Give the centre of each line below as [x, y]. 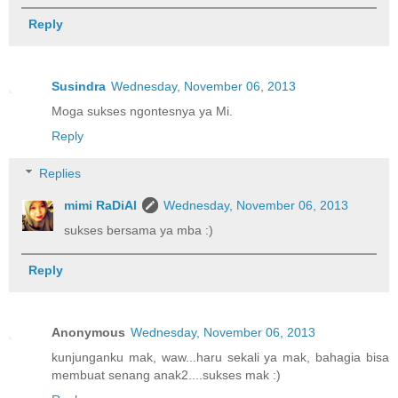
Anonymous [88, 333]
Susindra [79, 87]
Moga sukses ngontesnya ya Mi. [142, 111]
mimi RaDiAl [101, 205]
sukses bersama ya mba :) [139, 230]
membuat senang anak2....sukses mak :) [166, 375]
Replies [60, 173]
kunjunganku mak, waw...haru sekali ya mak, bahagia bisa [220, 358]
